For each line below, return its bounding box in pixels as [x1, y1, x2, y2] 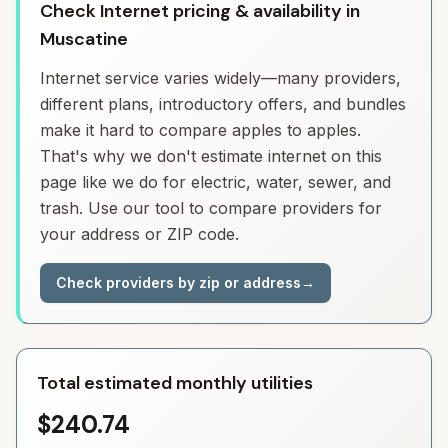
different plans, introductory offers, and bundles [40, 94, 406, 114]
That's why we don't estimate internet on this [40, 146, 382, 166]
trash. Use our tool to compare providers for [40, 198, 382, 218]
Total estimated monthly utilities [37, 371, 313, 395]
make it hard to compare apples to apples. [40, 120, 361, 140]
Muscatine [40, 27, 128, 51]
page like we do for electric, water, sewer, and [40, 172, 391, 192]
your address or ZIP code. [40, 224, 239, 244]
